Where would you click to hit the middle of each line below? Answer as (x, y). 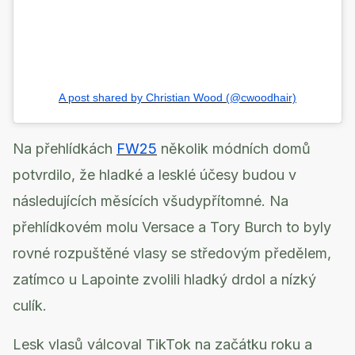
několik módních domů (234, 149)
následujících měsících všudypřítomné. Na (151, 201)
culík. (30, 306)
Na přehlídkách (65, 149)
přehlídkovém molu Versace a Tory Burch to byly (172, 227)
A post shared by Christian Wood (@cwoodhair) (177, 98)
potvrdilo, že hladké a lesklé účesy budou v (155, 175)
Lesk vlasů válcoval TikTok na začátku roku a (162, 345)
